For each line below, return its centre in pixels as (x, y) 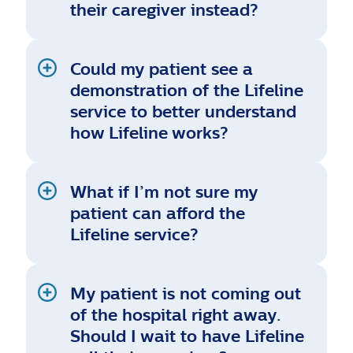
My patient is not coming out (186, 293)
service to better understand (184, 111)
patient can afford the (158, 213)
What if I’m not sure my (164, 191)
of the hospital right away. (176, 314)
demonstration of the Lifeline (187, 90)
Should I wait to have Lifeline (188, 336)
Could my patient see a (162, 69)
